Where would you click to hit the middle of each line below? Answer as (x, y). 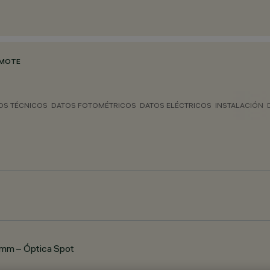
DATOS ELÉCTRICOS (176, 105)
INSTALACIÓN (239, 105)
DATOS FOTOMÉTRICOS (94, 105)
